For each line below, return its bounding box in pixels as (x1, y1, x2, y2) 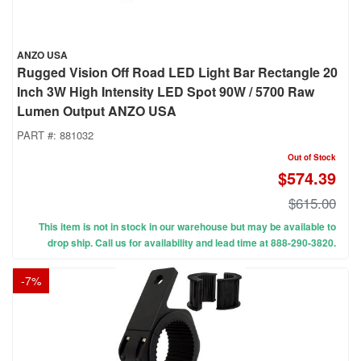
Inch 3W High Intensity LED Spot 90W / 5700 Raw (17, 82, 314, 102)
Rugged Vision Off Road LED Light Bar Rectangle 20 (17, 63, 338, 82)
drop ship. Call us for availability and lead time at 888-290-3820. (48, 235, 336, 251)
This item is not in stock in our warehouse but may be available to (39, 219, 336, 234)
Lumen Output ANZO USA (17, 102, 176, 121)
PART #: (17, 127, 60, 143)
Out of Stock (288, 151, 336, 164)
